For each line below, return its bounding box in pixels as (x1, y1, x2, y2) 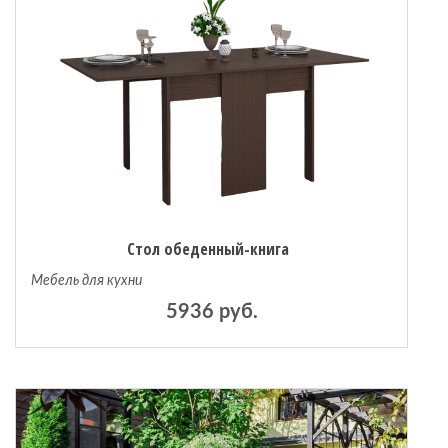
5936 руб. (165, 302, 258, 323)
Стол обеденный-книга (126, 238, 289, 261)
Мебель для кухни (31, 274, 142, 289)
